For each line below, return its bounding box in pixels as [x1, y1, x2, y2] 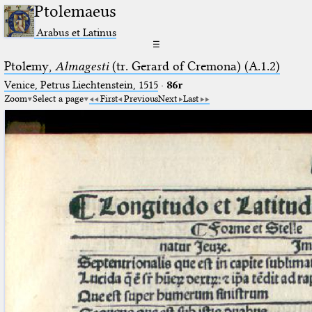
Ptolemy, [3, 58, 55, 74]
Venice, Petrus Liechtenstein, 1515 [3, 78, 158, 91]
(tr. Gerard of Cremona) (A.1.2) [108, 58, 280, 74]
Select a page [32, 92, 84, 104]
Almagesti [54, 58, 109, 74]
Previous [123, 92, 158, 104]
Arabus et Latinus [36, 25, 117, 39]
